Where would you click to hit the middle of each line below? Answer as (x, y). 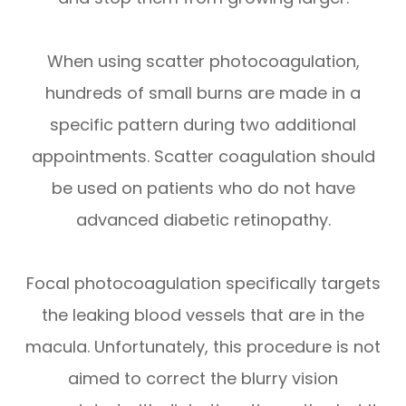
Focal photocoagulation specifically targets (203, 284)
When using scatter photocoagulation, (203, 62)
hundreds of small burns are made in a (203, 93)
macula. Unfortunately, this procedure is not (203, 347)
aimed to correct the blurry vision (203, 379)
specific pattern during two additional (203, 125)
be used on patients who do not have (203, 188)
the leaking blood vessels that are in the (203, 315)
